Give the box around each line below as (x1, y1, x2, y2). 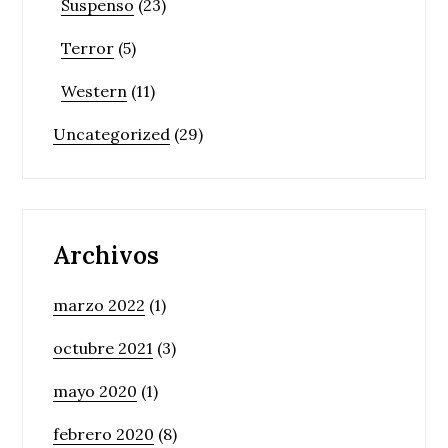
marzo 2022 (53, 294, 146, 315)
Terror (61, 37, 115, 58)
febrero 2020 (53, 423, 155, 444)
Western (61, 80, 128, 101)
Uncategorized (53, 123, 171, 144)
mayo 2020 (53, 380, 138, 401)
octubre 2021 (53, 337, 154, 358)
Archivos (53, 239, 160, 271)
